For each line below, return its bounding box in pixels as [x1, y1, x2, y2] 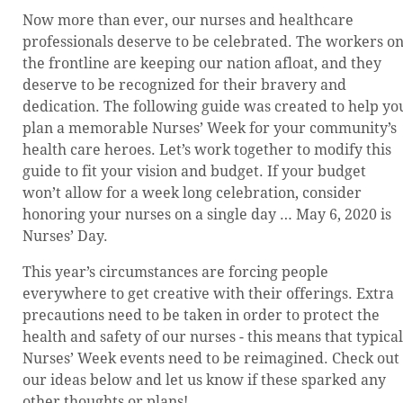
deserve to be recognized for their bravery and [22, 76, 346, 94]
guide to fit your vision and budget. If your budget [22, 162, 366, 180]
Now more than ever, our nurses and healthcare [22, 11, 354, 29]
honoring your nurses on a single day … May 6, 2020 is [22, 205, 391, 223]
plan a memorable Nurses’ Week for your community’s [22, 119, 397, 137]
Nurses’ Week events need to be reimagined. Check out [22, 349, 399, 367]
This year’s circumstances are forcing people [22, 263, 328, 281]
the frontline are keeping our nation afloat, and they [22, 54, 381, 72]
